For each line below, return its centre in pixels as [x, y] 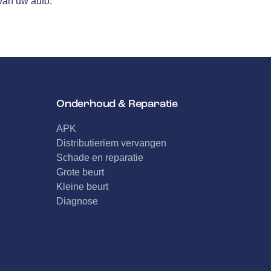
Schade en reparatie [100, 158]
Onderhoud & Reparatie [117, 103]
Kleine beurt [82, 187]
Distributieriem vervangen [111, 143]
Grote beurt [80, 172]
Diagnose [77, 201]
